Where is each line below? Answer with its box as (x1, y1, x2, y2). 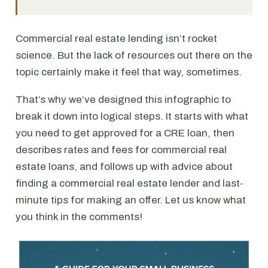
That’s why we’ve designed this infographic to (16, 94, 231, 105)
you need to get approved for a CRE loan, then (16, 127, 234, 139)
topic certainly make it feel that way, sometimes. (16, 66, 242, 78)
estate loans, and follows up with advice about (16, 161, 233, 172)
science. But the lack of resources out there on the (16, 50, 252, 61)
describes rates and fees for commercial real (16, 144, 227, 156)
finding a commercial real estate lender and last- (16, 178, 243, 189)
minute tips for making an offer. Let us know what (16, 194, 246, 206)
